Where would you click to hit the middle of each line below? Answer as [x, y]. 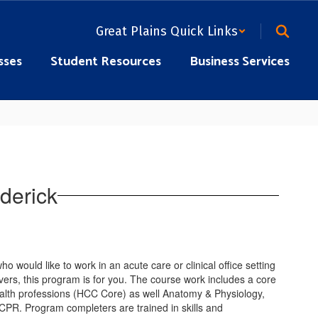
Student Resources [106, 62]
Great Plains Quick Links [167, 31]
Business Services [240, 62]
